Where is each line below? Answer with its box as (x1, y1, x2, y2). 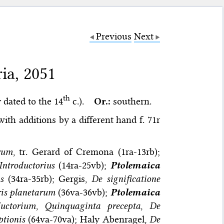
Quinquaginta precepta (44, 199, 141, 211)
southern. (112, 95, 151, 107)
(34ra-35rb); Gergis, (3, 172, 92, 184)
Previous (95, 30, 131, 42)
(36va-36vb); (55, 186, 110, 198)
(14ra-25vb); (54, 159, 110, 171)
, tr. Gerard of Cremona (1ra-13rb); (13, 145, 160, 157)
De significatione (91, 172, 160, 184)
